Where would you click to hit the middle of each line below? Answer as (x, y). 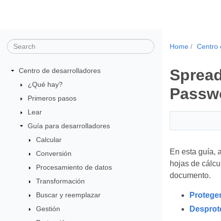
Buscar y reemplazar (69, 195)
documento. (190, 175)
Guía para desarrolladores (69, 126)
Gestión (48, 209)
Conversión (54, 154)
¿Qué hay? (45, 85)
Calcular (49, 140)
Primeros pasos (52, 98)
